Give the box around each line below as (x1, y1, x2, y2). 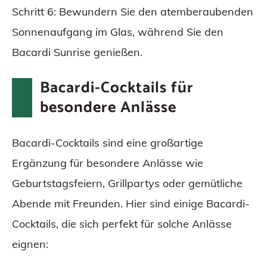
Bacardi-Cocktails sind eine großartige (12, 136, 203, 150)
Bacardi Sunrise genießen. (12, 45, 142, 60)
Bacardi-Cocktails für (39, 75, 194, 101)
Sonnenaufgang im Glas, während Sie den (12, 25, 223, 39)
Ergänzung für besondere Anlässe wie (12, 156, 203, 170)
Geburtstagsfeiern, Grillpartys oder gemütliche (12, 176, 243, 191)
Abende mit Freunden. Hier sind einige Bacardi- (12, 197, 250, 211)
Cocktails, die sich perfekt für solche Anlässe (12, 217, 232, 231)
